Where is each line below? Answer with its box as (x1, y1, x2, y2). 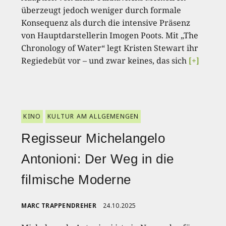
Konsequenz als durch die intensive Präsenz (21, 17, 191, 29)
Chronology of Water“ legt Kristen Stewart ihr (21, 42, 199, 54)
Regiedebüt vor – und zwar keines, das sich (21, 55, 189, 67)
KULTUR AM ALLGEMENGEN (47, 112, 139, 121)
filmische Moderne (21, 172, 131, 188)
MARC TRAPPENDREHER (21, 201, 96, 210)
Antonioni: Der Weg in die (21, 151, 174, 167)
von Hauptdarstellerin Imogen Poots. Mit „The (21, 30, 199, 41)
